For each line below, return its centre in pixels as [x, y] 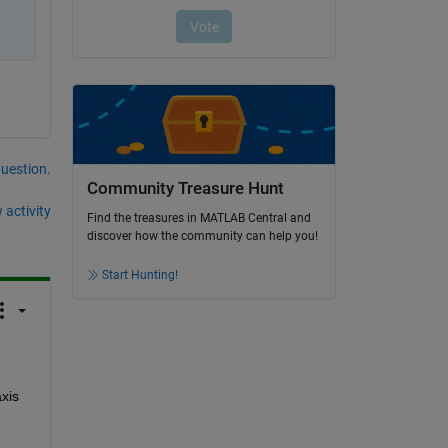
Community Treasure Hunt [185, 188]
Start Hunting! [139, 275]
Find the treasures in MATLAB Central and [198, 218]
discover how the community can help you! [202, 236]
